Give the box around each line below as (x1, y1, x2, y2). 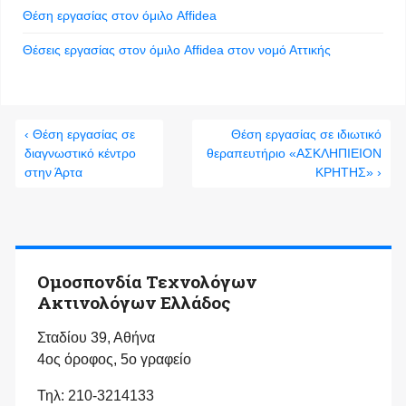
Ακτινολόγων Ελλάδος (37, 291, 231, 314)
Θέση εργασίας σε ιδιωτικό (231, 127, 382, 142)
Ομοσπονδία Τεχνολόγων (37, 270, 256, 294)
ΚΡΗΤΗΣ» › (315, 165, 382, 180)
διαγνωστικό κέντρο (24, 146, 136, 161)
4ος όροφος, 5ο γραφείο (37, 352, 191, 368)
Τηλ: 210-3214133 (37, 388, 154, 404)
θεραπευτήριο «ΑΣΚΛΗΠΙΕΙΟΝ (207, 146, 382, 161)
